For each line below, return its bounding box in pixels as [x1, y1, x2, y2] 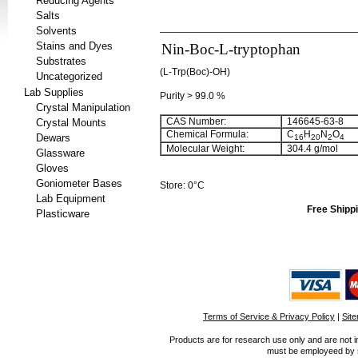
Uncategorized [36, 70, 102, 82]
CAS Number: [161, 116, 226, 127]
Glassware [36, 147, 85, 159]
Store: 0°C [160, 180, 205, 191]
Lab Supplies [24, 86, 84, 98]
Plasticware [36, 208, 89, 220]
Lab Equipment [36, 193, 105, 205]
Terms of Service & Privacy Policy [203, 312, 335, 321]
